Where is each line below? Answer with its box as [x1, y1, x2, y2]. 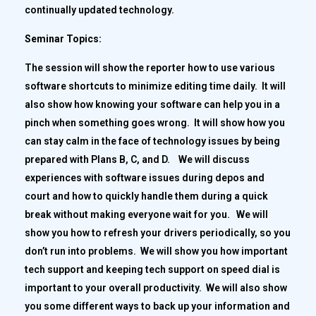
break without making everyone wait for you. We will [25, 208, 268, 220]
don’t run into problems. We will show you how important [25, 245, 288, 257]
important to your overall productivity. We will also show [25, 281, 287, 293]
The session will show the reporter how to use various [25, 61, 275, 73]
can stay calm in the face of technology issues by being [25, 135, 280, 147]
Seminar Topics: [25, 32, 102, 44]
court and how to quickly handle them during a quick [25, 190, 268, 202]
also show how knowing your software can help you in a [25, 98, 280, 110]
